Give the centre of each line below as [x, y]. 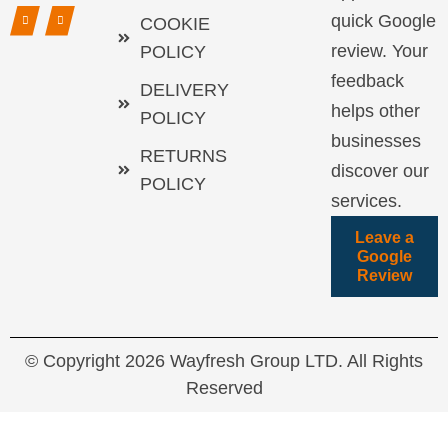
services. [366, 201]
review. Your [379, 51]
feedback [367, 81]
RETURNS [183, 156]
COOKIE [174, 24]
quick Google [383, 21]
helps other [375, 111]
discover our [380, 171]
